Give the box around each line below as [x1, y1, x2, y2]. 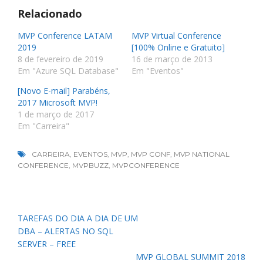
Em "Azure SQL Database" [18, 65, 119, 76]
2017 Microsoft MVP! [18, 96, 97, 108]
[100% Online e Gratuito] [131, 41, 225, 53]
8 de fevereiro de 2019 [18, 53, 103, 65]
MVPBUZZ [72, 160, 109, 170]
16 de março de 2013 [131, 53, 213, 65]
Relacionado [18, 6, 82, 21]
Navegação [8, 210, 72, 225]
